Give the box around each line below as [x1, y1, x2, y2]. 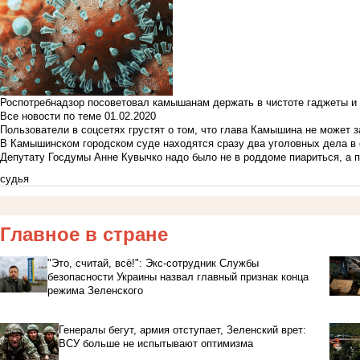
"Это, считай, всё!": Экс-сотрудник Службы [47, 257, 259, 270]
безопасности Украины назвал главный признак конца [47, 271, 309, 284]
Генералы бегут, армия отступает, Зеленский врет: [58, 324, 306, 337]
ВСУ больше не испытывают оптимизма [58, 337, 253, 350]
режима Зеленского [47, 284, 143, 297]
